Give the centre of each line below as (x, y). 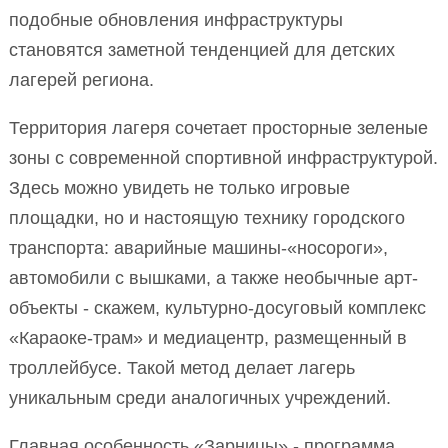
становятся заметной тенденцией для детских (202, 49)
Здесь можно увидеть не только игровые (179, 187)
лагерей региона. (81, 79)
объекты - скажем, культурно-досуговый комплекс (217, 307)
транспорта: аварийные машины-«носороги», (198, 247)
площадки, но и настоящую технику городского (207, 217)
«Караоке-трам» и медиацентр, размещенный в (208, 337)
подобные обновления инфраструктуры (176, 19)
